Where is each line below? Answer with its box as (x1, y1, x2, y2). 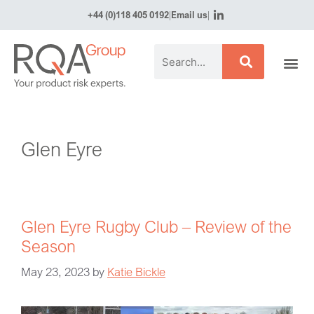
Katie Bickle (107, 264, 165, 280)
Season (21, 235, 76, 256)
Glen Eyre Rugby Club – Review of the (21, 215, 292, 236)
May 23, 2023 (21, 264, 90, 280)
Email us (170, 9, 207, 20)
